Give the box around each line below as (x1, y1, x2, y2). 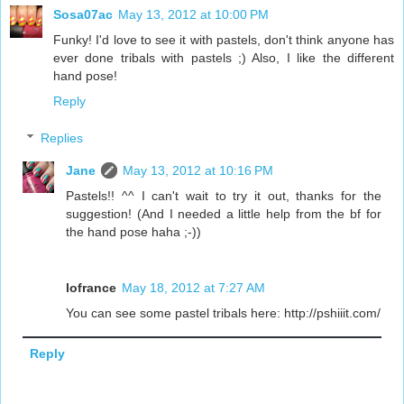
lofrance (66, 280, 117, 296)
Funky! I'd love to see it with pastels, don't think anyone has (53, 32, 394, 47)
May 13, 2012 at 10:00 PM (118, 6, 269, 22)
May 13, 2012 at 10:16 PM (123, 163, 274, 179)
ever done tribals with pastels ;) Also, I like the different (53, 50, 394, 65)
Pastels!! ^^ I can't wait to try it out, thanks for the (66, 188, 381, 204)
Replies (41, 131, 84, 146)
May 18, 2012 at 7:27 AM (122, 280, 266, 296)
